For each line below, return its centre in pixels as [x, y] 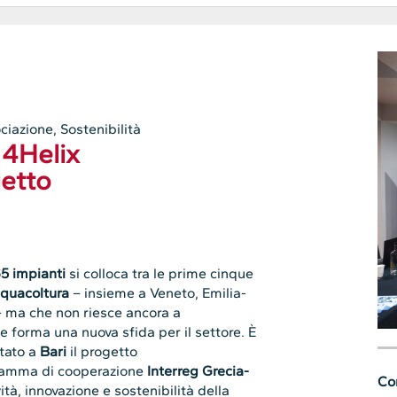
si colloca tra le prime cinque [162, 274]
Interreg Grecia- [198, 371]
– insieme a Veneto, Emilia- [158, 293]
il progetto [102, 352]
